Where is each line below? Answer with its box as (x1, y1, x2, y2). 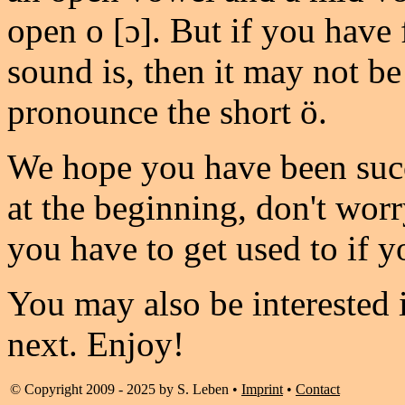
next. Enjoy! (7, 325, 184, 363)
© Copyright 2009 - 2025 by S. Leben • (10, 381, 241, 397)
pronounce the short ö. (7, 92, 327, 131)
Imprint (241, 381, 283, 397)
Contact (296, 381, 340, 397)
